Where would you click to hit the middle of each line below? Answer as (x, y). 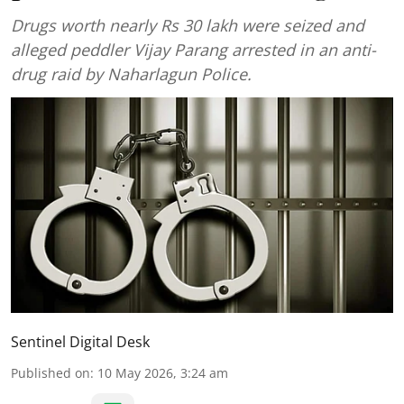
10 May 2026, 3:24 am (163, 372)
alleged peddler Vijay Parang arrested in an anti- (193, 50)
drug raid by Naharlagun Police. (131, 74)
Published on (50, 372)
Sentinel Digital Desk (80, 341)
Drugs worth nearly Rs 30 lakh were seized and (188, 25)
